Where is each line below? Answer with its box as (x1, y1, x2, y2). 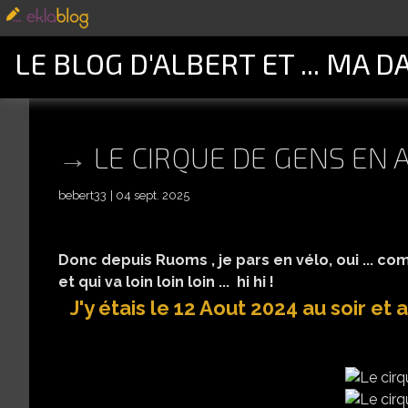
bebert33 (58, 189, 107, 203)
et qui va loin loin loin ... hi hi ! (58, 273, 274, 291)
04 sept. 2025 (116, 189, 189, 203)
